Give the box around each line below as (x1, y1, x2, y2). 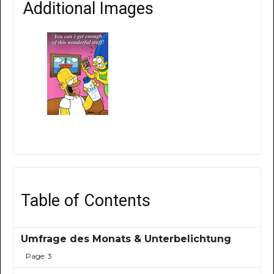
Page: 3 (25, 251, 52, 261)
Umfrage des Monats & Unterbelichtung (21, 233, 232, 245)
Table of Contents (21, 191, 151, 211)
